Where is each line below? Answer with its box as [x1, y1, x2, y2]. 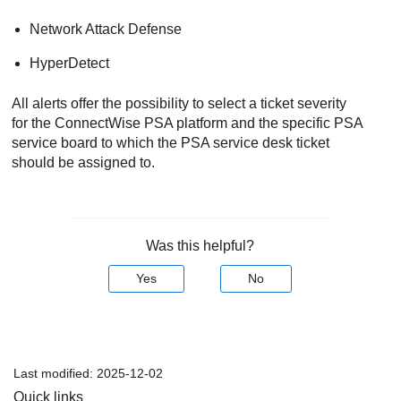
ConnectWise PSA [55, 115, 174, 131]
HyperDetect [30, 55, 110, 72]
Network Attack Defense [30, 21, 183, 38]
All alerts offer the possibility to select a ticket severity [12, 95, 347, 111]
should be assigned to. [12, 154, 156, 170]
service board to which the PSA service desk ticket [12, 134, 330, 150]
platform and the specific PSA [173, 115, 363, 131]
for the [12, 115, 55, 131]
